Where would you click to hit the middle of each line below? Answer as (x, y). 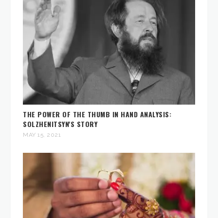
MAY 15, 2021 (42, 135)
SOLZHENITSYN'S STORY (60, 124)
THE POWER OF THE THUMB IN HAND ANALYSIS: (97, 114)
